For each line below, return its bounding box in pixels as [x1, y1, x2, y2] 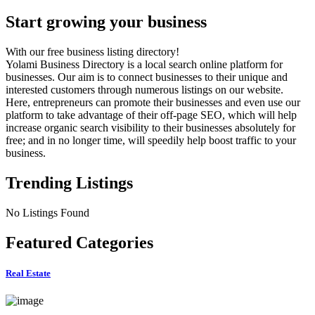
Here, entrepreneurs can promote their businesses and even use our [6, 96, 300, 109]
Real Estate [6, 268, 51, 279]
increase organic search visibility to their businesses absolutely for [6, 122, 295, 134]
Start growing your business [6, 13, 207, 32]
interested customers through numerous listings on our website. [6, 84, 283, 96]
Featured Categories [6, 233, 153, 252]
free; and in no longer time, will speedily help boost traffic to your [6, 134, 296, 147]
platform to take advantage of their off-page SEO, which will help [6, 109, 297, 122]
